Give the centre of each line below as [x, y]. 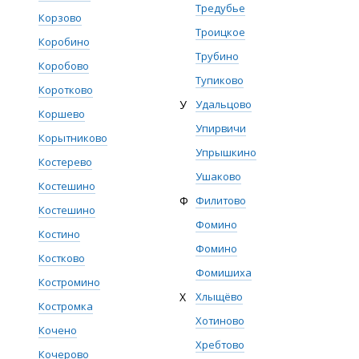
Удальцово [224, 104]
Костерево [65, 162]
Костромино [69, 282]
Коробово [64, 66]
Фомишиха [224, 272]
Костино [59, 234]
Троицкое [220, 32]
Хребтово [220, 345]
